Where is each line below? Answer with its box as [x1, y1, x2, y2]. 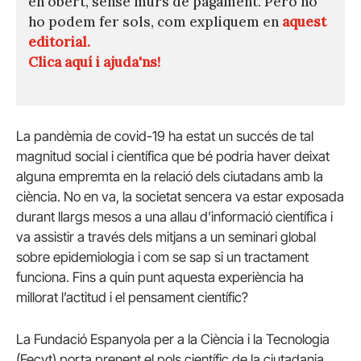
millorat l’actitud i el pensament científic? [16, 289, 248, 306]
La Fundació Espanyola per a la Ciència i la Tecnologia [16, 330, 330, 347]
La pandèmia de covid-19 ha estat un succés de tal [16, 128, 313, 145]
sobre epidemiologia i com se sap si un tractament [16, 249, 309, 266]
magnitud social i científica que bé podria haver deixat [16, 148, 330, 165]
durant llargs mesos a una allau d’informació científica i [16, 209, 333, 226]
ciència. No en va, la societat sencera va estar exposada [16, 189, 344, 205]
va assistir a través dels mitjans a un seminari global [16, 229, 316, 246]
